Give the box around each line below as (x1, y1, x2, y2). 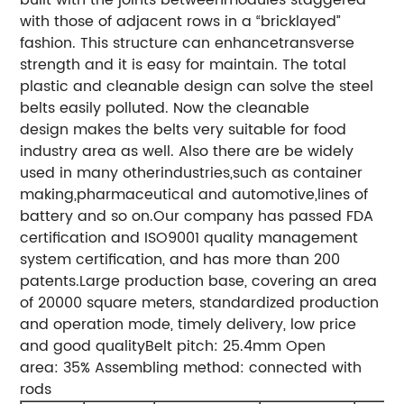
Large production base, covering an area (79, 269, 378, 293)
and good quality (20, 334, 146, 358)
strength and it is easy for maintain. (20, 52, 279, 77)
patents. (20, 269, 80, 293)
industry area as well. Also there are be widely (20, 139, 354, 163)
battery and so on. (20, 204, 154, 228)
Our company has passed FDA (153, 204, 374, 228)
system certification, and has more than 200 (20, 247, 341, 271)
